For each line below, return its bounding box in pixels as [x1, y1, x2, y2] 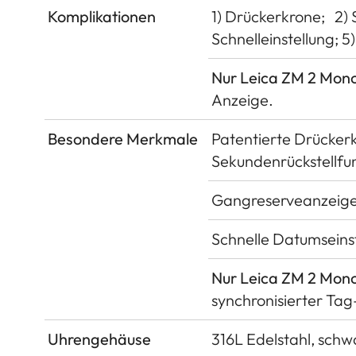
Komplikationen [48, 6, 156, 26]
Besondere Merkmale [48, 128, 198, 149]
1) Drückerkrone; [211, 6, 325, 26]
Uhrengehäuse [48, 328, 151, 349]
